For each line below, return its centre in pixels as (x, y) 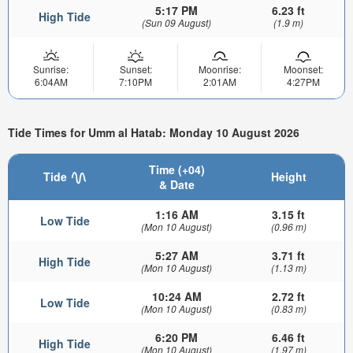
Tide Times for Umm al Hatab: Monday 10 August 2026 (154, 133)
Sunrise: (51, 69)
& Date (176, 184)
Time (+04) (176, 169)
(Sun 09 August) (176, 22)
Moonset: (303, 69)
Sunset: (136, 69)
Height (288, 176)
